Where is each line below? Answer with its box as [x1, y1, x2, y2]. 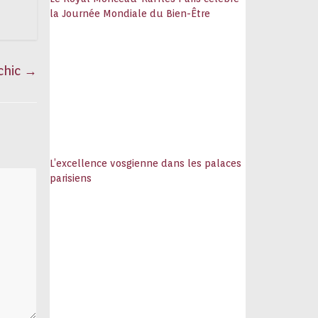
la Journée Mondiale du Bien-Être [50, 8, 211, 19]
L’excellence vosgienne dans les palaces [50, 158, 242, 169]
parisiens [50, 172, 92, 184]
